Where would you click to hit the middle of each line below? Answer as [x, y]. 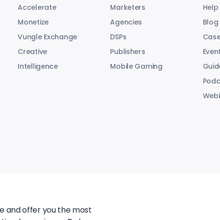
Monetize [33, 22]
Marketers [128, 7]
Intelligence [38, 66]
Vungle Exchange [48, 37]
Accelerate [37, 7]
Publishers [128, 51]
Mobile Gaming [136, 66]
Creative [33, 51]
